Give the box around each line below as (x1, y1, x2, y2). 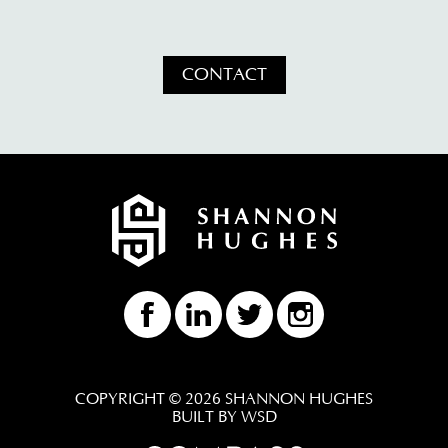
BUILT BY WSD (171, 407, 277, 426)
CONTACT (181, 64, 267, 85)
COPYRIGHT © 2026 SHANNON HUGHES (75, 389, 373, 408)
